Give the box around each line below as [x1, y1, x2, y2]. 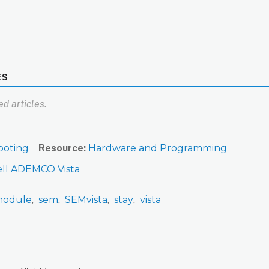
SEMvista [65, 194, 107, 206]
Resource [38, 142, 83, 154]
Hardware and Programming [88, 142, 227, 154]
